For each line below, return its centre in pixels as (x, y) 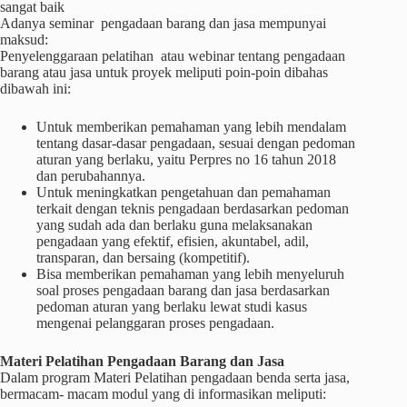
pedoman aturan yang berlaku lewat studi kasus (172, 307)
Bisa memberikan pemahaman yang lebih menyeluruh (190, 274)
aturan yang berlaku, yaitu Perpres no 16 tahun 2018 (186, 159)
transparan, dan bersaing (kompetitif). (143, 258)
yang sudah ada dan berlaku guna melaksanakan (174, 225)
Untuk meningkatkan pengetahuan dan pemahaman (184, 192)
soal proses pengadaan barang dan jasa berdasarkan (183, 290)
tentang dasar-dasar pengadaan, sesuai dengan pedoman (196, 143)
